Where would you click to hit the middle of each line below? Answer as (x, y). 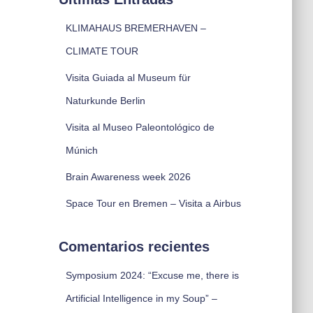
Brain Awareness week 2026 (128, 177)
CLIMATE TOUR (102, 51)
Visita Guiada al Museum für (128, 78)
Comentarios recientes (134, 247)
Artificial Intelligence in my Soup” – (141, 298)
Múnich (81, 150)
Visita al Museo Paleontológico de (140, 127)
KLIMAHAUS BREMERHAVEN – (136, 28)
